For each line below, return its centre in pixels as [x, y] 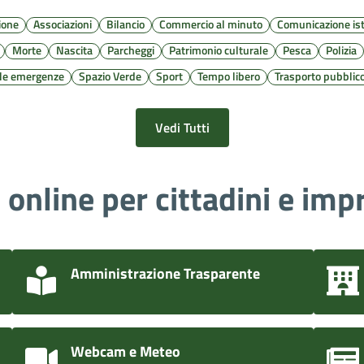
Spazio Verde [110, 76]
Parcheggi [131, 50]
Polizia [342, 50]
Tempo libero [228, 76]
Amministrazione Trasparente [166, 273]
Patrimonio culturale [219, 50]
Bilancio [126, 24]
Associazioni [63, 24]
